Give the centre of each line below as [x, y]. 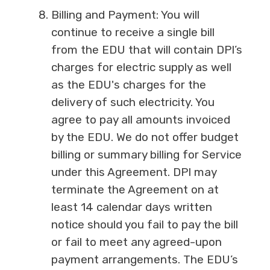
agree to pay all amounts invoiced [140, 120]
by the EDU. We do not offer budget [145, 137]
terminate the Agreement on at [135, 190]
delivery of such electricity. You [133, 102]
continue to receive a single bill [133, 33]
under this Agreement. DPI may [133, 172]
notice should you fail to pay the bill [144, 225]
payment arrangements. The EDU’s [144, 260]
